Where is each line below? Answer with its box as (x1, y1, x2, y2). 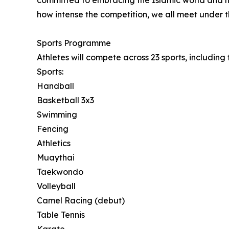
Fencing (37, 124, 68, 134)
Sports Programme (37, 38, 111, 48)
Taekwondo (37, 167, 83, 177)
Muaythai (37, 152, 75, 163)
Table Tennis (37, 210, 85, 220)
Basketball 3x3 (37, 95, 94, 105)
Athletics (37, 138, 71, 148)
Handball (37, 81, 74, 91)
